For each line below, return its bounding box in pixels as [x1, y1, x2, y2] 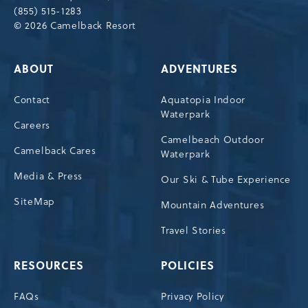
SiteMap [14, 194, 55, 208]
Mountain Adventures [161, 197, 265, 212]
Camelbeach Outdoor [161, 132, 265, 146]
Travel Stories [161, 223, 226, 237]
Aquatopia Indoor [161, 92, 246, 107]
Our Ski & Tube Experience [161, 172, 291, 186]
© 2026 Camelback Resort [14, 18, 137, 32]
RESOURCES [14, 256, 84, 273]
